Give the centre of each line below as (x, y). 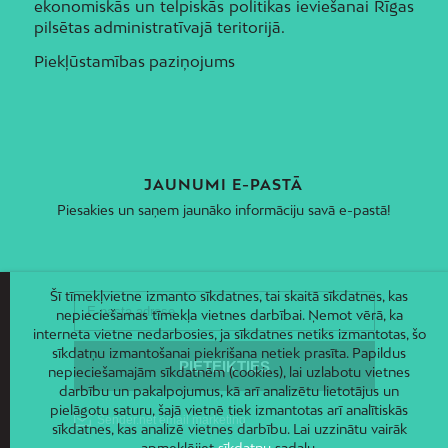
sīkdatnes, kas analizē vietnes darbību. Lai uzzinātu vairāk (229, 429)
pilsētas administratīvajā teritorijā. (159, 26)
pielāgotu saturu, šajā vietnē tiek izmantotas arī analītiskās (229, 410)
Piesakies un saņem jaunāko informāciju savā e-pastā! (223, 209)
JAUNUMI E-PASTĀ (224, 184)
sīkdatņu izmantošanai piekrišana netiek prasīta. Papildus (229, 353)
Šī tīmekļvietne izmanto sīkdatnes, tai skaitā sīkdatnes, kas (229, 296)
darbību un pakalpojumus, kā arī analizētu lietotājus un (229, 391)
